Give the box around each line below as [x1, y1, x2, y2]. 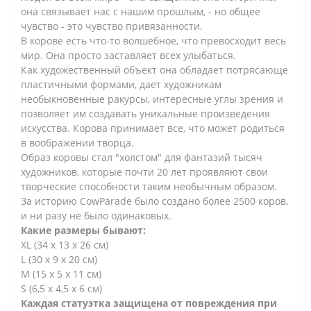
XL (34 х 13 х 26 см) [21, 237, 108, 251]
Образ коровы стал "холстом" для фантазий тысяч [21, 150, 262, 164]
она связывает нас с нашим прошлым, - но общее [21, 4, 260, 18]
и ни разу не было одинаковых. [21, 208, 171, 222]
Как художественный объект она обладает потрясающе [21, 62, 288, 76]
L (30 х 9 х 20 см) [21, 252, 97, 266]
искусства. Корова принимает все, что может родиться [21, 121, 285, 135]
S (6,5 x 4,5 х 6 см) [21, 281, 102, 295]
